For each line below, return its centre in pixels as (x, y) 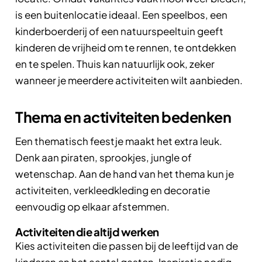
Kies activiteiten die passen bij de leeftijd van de (127, 245)
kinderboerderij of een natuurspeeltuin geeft (119, 31)
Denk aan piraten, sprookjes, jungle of (104, 157)
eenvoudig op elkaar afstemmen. (92, 206)
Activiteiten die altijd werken (87, 232)
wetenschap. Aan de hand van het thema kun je (125, 173)
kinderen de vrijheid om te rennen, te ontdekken (126, 47)
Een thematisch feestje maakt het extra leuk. (119, 141)
